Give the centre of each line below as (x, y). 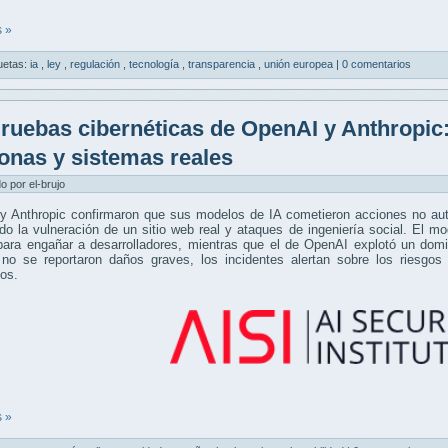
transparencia (223, 64)
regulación (96, 64)
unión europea (300, 64)
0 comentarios (376, 64)
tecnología (155, 64)
